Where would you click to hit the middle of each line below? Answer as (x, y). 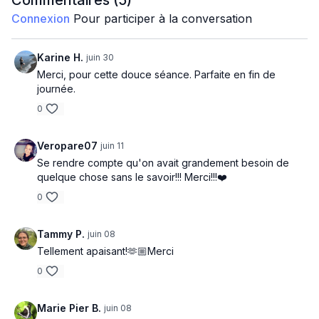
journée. (56, 89)
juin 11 (112, 146)
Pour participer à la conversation (161, 19)
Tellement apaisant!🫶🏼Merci (105, 251)
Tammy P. (61, 234)
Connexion (41, 19)
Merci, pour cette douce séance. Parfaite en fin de (156, 74)
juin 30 (100, 57)
